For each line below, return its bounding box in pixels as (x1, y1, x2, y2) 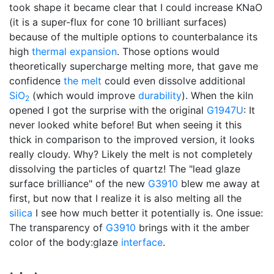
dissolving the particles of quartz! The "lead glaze (9, 162, 240, 175)
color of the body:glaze (9, 235, 121, 248)
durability (138, 89, 182, 102)
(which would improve (29, 89, 138, 102)
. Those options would (117, 45, 220, 57)
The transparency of (9, 221, 106, 234)
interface (121, 235, 163, 248)
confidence (9, 74, 64, 87)
